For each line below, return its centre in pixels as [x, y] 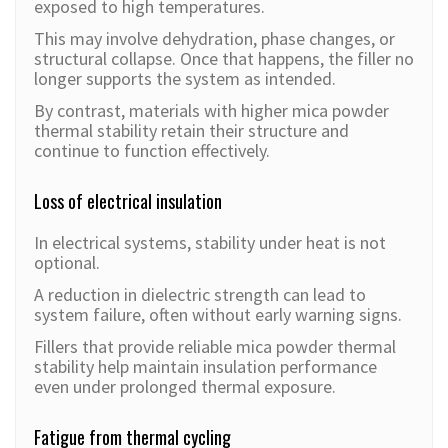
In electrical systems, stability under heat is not [210, 243]
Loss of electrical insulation [128, 201]
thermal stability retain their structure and [191, 131]
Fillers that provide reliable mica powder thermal [215, 347]
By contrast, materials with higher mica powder [211, 111]
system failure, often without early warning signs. [218, 315]
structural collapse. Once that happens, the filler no [224, 59]
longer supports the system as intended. [185, 79]
